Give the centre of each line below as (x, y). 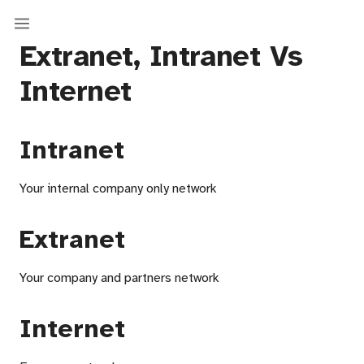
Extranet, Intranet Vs (161, 56)
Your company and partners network (119, 278)
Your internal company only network (118, 188)
